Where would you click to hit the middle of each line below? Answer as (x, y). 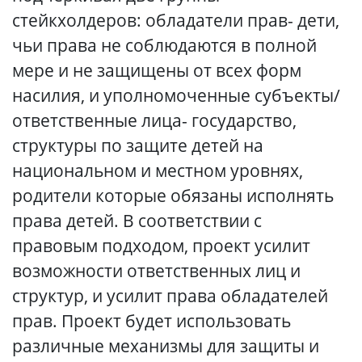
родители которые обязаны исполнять (173, 196)
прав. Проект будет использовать (152, 321)
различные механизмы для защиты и (166, 346)
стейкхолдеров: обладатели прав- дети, (176, 20)
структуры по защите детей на (138, 145)
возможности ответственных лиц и (156, 271)
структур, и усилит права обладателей (170, 296)
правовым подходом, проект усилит (161, 246)
